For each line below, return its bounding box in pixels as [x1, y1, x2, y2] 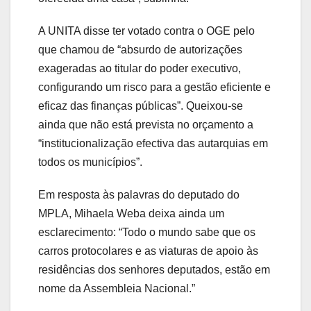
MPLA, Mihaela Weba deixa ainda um [38, 208, 224, 220]
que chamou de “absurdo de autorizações [38, 44, 242, 56]
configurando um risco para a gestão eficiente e [38, 81, 271, 94]
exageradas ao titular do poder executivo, [38, 62, 241, 75]
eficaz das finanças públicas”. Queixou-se [38, 100, 243, 112]
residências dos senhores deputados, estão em [38, 264, 270, 276]
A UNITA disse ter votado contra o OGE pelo [38, 25, 255, 37]
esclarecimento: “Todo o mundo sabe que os [38, 226, 255, 239]
